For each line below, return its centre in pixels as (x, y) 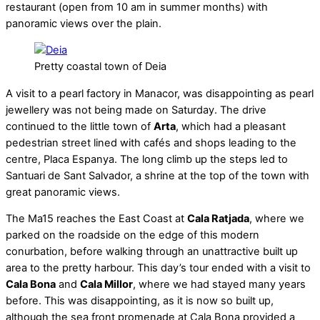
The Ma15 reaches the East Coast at (96, 219)
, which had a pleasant (231, 126)
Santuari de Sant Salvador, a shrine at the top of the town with (157, 175)
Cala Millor (106, 285)
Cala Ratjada (218, 219)
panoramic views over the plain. (84, 23)
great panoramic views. (63, 192)
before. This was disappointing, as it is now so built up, (140, 301)
